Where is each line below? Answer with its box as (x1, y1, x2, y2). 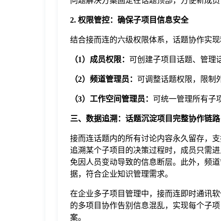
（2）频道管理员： (70, 75, 137, 83)
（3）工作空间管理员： (70, 95, 153, 103)
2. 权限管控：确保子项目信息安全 (70, 16, 188, 24)
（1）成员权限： (70, 55, 129, 64)
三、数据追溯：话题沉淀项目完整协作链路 (70, 114, 220, 123)
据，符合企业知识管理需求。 (70, 170, 173, 178)
